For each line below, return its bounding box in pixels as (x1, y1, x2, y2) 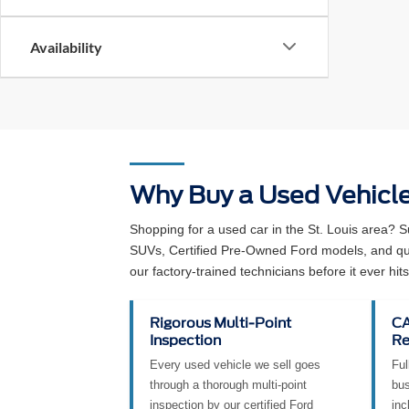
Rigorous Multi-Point (150, 314, 291, 331)
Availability (30, 37, 102, 56)
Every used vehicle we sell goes (150, 357, 320, 372)
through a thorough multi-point (150, 377, 307, 392)
